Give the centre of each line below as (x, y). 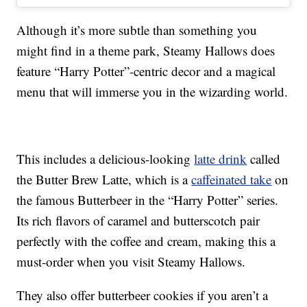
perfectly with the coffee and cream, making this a (146, 241)
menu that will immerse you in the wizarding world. (152, 92)
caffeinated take (232, 180)
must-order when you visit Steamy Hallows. (131, 262)
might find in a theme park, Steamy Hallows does (146, 51)
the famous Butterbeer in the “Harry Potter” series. (148, 200)
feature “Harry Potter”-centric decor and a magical (146, 71)
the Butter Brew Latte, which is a (104, 180)
